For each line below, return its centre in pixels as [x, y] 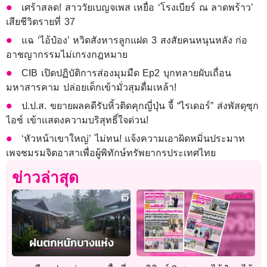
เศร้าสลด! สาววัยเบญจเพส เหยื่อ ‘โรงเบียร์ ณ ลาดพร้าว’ [138, 8]
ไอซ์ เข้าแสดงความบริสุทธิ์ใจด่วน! [77, 120]
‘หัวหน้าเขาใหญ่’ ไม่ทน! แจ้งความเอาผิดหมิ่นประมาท [133, 139]
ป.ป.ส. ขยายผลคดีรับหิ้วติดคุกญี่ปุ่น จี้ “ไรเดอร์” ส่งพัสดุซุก [140, 106]
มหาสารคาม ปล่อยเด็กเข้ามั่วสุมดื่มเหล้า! [91, 88]
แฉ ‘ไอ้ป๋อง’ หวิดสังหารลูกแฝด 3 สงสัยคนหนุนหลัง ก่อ [135, 41]
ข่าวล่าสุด [45, 178]
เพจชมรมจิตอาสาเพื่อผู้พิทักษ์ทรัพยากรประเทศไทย [111, 153]
